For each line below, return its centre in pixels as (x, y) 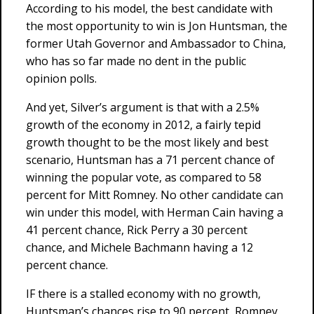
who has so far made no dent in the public (136, 61)
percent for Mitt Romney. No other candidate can (155, 195)
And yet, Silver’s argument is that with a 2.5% (143, 107)
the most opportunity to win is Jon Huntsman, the (157, 26)
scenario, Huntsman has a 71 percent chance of (150, 160)
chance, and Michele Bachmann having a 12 (139, 247)
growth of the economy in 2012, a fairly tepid (143, 125)
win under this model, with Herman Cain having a (155, 212)
